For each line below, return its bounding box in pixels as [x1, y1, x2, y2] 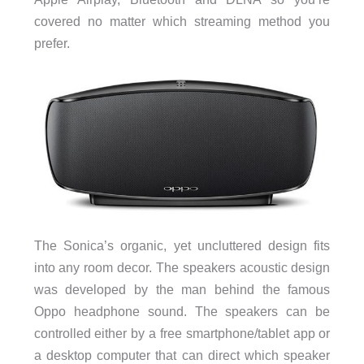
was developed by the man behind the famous [33, 281, 331, 297]
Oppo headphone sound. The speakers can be [33, 303, 331, 318]
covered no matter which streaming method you [33, 13, 331, 28]
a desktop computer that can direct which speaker [33, 347, 331, 362]
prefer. [33, 35, 70, 50]
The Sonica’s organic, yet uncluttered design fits [33, 237, 331, 253]
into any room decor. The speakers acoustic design [33, 259, 331, 275]
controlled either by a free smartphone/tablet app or [33, 325, 331, 340]
